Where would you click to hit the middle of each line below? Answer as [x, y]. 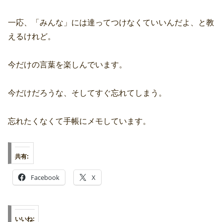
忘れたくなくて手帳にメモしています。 [79, 121]
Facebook [45, 177]
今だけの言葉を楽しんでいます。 [67, 65]
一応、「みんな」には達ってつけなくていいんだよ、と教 [111, 23]
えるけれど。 [32, 37]
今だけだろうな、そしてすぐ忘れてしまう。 [87, 93]
